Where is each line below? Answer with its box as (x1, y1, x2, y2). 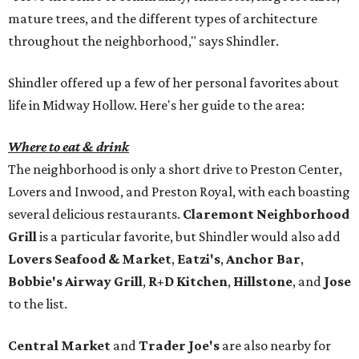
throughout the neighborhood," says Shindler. (8, 33, 279, 50)
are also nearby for (220, 337, 331, 354)
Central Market (8, 337, 111, 354)
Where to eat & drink (8, 139, 129, 155)
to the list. (8, 296, 67, 313)
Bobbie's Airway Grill (8, 273, 143, 290)
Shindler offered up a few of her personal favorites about (8, 75, 339, 91)
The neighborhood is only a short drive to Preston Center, (8, 161, 342, 178)
